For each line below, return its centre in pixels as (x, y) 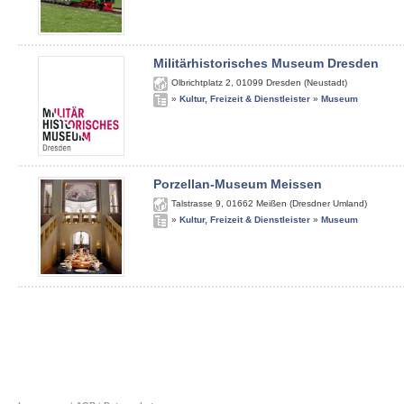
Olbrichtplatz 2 (201, 83)
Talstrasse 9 (196, 203)
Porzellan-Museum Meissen (238, 184)
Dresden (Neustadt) (307, 83)
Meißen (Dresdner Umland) (312, 203)
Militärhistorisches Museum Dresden (266, 63)
